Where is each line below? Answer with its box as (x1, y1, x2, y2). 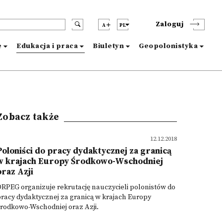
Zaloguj (155, 20, 183, 29)
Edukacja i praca (16, 42, 78, 51)
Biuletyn (93, 42, 124, 51)
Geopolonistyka (139, 42, 198, 51)
